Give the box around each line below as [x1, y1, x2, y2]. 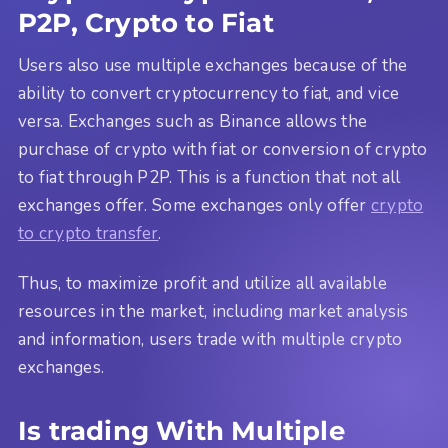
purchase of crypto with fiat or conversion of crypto [18, 138, 428, 162]
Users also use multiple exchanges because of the [18, 54, 408, 78]
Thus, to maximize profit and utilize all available [18, 272, 387, 296]
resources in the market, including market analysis [18, 300, 409, 324]
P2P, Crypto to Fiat [18, 7, 281, 39]
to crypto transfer [18, 222, 159, 246]
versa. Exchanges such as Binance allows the [18, 110, 368, 134]
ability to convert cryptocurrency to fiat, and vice [18, 82, 400, 106]
